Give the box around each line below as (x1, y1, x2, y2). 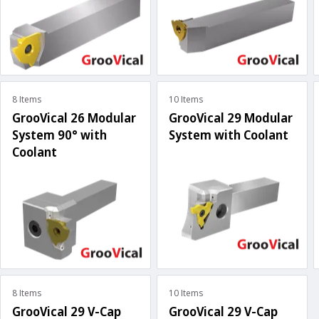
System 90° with (12, 126, 107, 144)
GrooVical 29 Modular (169, 109, 293, 127)
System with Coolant (169, 126, 288, 144)
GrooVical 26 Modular (12, 109, 136, 127)
